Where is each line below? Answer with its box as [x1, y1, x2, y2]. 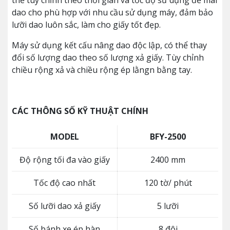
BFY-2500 [150, 131, 186, 142]
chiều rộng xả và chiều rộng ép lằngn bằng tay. [12, 64, 192, 75]
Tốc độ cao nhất [33, 177, 95, 188]
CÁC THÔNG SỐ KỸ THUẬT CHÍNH [12, 105, 148, 117]
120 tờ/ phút [144, 177, 192, 188]
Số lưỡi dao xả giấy [28, 200, 101, 212]
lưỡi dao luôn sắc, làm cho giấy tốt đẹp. [12, 19, 161, 30]
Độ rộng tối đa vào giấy [19, 154, 110, 165]
